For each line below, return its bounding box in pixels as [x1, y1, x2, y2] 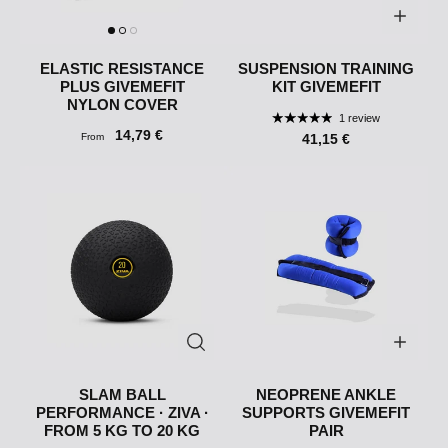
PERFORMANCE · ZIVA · [35, 404, 209, 422]
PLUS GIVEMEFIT [59, 78, 185, 96]
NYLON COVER [66, 96, 178, 114]
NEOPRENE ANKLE [256, 386, 396, 404]
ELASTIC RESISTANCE [40, 60, 204, 78]
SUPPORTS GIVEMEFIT [242, 404, 410, 422]
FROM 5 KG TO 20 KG [44, 422, 200, 440]
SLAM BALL [78, 386, 166, 404]
